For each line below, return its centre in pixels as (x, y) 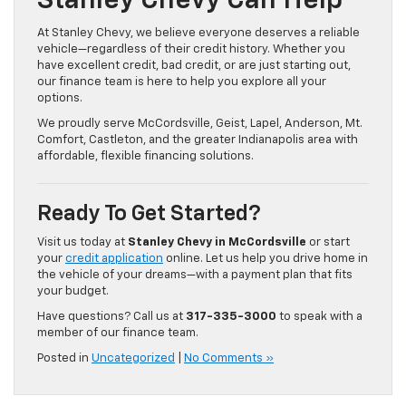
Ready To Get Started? (149, 214)
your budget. (73, 292)
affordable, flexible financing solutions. (145, 157)
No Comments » (229, 359)
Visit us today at (82, 243)
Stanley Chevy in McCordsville (217, 243)
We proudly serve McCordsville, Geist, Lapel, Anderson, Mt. (200, 124)
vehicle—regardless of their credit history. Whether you (191, 50)
